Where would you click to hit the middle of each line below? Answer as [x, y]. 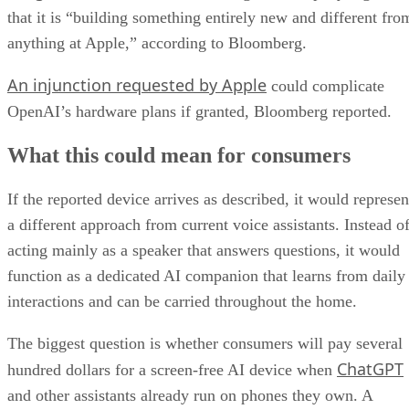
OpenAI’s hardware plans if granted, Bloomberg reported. [199, 111]
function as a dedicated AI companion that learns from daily [206, 275]
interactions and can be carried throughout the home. [182, 301]
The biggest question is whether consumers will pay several [205, 343]
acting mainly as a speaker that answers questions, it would [204, 250]
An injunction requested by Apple [137, 84]
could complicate [325, 85]
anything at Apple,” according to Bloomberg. [157, 42]
